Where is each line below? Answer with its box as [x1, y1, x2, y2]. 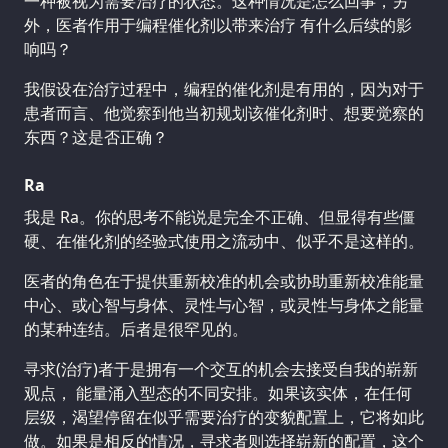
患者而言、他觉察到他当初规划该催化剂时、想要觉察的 [24, 102, 424, 125]
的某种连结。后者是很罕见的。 [24, 318, 248, 341]
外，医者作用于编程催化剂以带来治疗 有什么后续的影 [24, 14, 412, 37]
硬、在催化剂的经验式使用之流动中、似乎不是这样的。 [24, 230, 424, 253]
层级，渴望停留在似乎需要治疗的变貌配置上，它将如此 [24, 406, 424, 429]
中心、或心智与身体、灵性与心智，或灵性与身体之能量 [24, 294, 424, 317]
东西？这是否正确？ [24, 126, 168, 149]
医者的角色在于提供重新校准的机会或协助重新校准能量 [24, 270, 424, 293]
